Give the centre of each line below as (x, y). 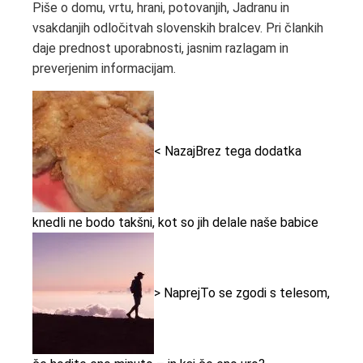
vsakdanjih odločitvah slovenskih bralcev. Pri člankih (178, 28)
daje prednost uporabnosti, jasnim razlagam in (160, 49)
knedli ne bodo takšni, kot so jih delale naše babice (175, 223)
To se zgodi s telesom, (265, 293)
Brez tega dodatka (248, 151)
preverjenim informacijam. (104, 69)
